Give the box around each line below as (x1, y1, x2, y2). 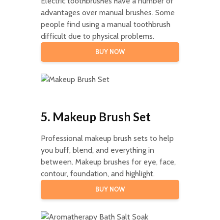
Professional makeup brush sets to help (40, 133, 174, 143)
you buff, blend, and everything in (40, 145, 154, 155)
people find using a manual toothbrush (40, 19, 170, 29)
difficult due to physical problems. (40, 31, 154, 41)
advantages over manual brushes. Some (40, 7, 175, 17)
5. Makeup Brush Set (40, 109, 151, 124)
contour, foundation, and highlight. (40, 168, 155, 178)
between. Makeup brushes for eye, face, (40, 157, 176, 166)
